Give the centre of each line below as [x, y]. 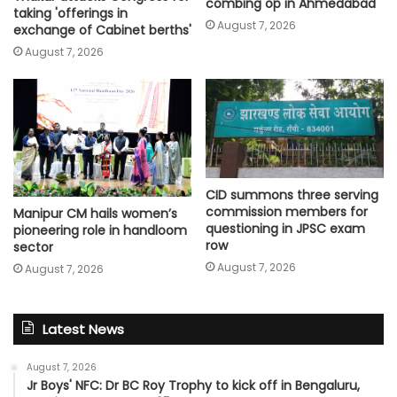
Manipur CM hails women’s [95, 214]
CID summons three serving [292, 195]
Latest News [83, 330]
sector [33, 248]
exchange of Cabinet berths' [102, 30]
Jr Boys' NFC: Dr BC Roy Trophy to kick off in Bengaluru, [193, 386]
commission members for [287, 212]
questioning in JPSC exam [285, 229]
